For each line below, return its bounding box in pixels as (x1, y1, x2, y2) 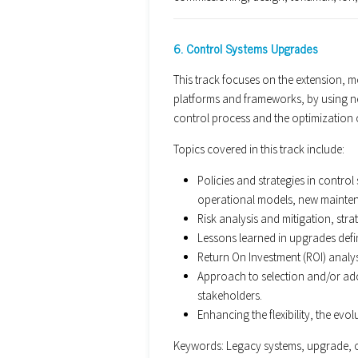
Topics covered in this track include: (173, 141, 344, 157)
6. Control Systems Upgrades (173, 38, 318, 58)
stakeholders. (197, 287, 262, 303)
